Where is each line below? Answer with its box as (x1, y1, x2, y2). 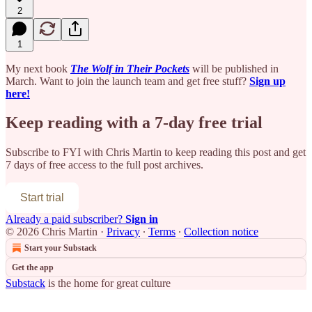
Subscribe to (6, 146, 63, 159)
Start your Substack (24, 243, 97, 253)
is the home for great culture (45, 277, 171, 290)
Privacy (107, 226, 140, 238)
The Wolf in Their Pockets (70, 62, 189, 75)
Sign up (249, 75, 286, 87)
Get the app (12, 263, 54, 273)
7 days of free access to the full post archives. (6, 159, 203, 171)
